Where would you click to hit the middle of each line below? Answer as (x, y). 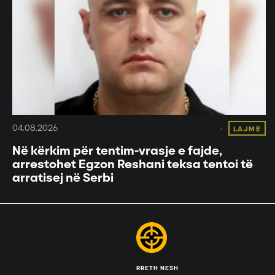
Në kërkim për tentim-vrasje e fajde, (117, 151)
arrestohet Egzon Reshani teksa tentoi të (133, 164)
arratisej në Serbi (63, 178)
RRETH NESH (157, 268)
